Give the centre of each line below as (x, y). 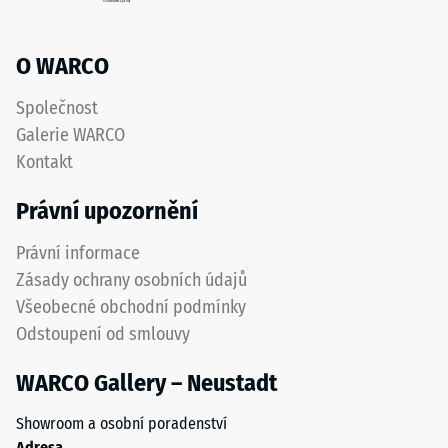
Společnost (57, 108)
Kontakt (44, 162)
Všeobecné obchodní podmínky (131, 307)
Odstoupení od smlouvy (103, 334)
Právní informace (78, 253)
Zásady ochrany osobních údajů (131, 280)
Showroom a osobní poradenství (121, 424)
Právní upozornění (107, 211)
